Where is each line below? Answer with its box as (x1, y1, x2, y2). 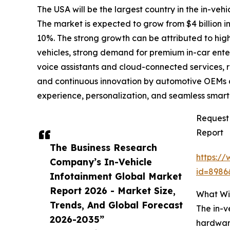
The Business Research (50, 142, 157, 154)
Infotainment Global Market (50, 170, 182, 182)
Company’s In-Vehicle (50, 156, 152, 168)
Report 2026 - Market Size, (50, 185, 176, 197)
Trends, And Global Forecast (50, 199, 183, 211)
